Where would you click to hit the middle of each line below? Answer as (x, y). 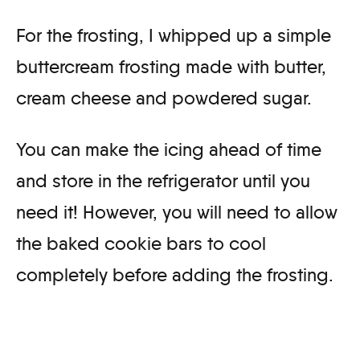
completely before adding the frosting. (177, 275)
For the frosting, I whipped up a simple (174, 36)
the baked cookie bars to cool (141, 244)
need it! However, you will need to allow (177, 213)
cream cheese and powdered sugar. (164, 98)
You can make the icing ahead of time (169, 150)
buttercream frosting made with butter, (171, 67)
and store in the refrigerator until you (163, 181)
